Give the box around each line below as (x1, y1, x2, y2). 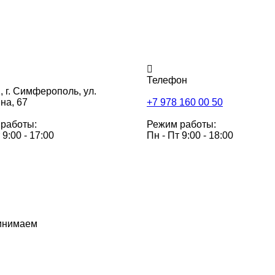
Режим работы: (147, 119, 216, 130)
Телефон (147, 75, 187, 85)
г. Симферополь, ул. (5, 86, 96, 96)
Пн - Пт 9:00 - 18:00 (147, 130, 233, 141)
